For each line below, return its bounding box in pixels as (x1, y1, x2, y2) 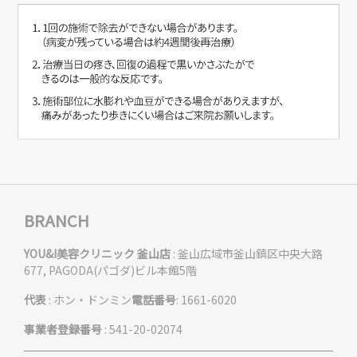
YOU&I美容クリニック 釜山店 (24, 245, 171, 261)
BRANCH (24, 208, 89, 232)
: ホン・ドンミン (46, 291, 131, 308)
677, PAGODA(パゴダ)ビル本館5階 (24, 261, 197, 278)
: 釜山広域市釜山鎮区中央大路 (171, 245, 323, 261)
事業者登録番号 (24, 320, 102, 337)
